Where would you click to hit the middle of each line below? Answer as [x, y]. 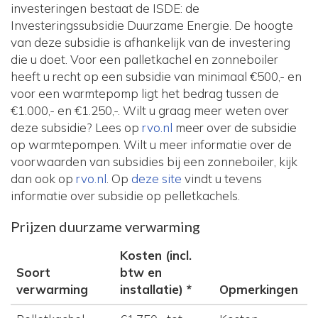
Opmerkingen [259, 290]
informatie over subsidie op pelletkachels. [125, 196]
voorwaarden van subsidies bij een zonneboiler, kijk [154, 162]
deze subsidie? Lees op [76, 128]
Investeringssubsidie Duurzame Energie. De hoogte [152, 26]
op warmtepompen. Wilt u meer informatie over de [151, 145]
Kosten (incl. [156, 256]
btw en [141, 273]
